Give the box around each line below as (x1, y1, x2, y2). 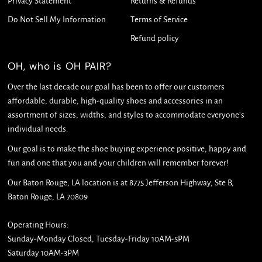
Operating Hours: (8, 220, 70, 230)
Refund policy (130, 34, 179, 43)
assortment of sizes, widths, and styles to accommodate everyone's (8, 111, 245, 120)
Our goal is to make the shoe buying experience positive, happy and (8, 144, 247, 154)
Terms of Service (130, 15, 188, 25)
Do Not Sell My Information (8, 15, 106, 25)
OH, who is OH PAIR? (8, 60, 112, 73)
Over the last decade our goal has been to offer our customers (8, 82, 225, 92)
